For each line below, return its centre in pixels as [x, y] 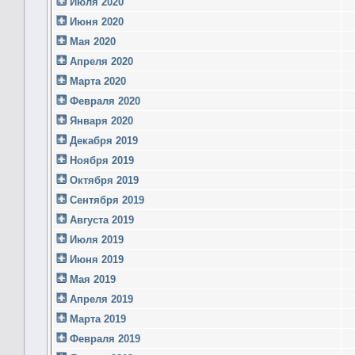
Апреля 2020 [100, 61]
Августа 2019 [100, 219]
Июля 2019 [95, 239]
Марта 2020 [96, 81]
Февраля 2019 [103, 338]
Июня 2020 [95, 21]
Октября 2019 [103, 180]
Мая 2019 [91, 279]
